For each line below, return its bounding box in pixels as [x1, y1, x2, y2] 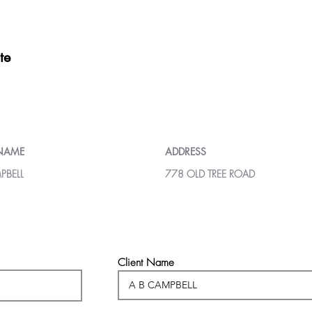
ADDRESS [165, 145, 206, 158]
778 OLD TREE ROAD [165, 167, 255, 180]
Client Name [118, 256, 174, 270]
